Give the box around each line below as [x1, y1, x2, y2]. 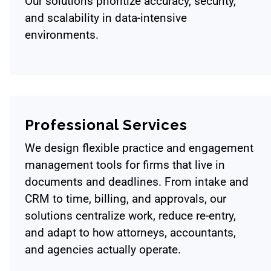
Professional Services [25, 116, 188, 134]
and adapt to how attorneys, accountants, [25, 226, 236, 240]
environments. [25, 28, 99, 42]
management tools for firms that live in [25, 158, 225, 172]
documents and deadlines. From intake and [25, 175, 249, 189]
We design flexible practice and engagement [25, 141, 253, 155]
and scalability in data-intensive [25, 11, 187, 25]
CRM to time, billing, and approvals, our [25, 192, 226, 206]
